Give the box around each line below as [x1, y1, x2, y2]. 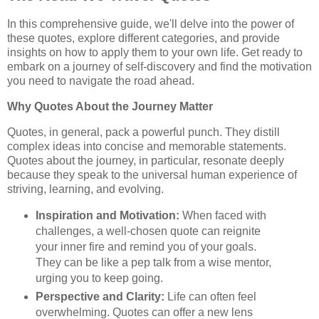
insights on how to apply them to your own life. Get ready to [7, 46, 303, 59]
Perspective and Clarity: [35, 290, 164, 303]
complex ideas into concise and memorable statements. [7, 140, 286, 152]
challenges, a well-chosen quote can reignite [35, 224, 261, 237]
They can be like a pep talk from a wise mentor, [35, 256, 271, 268]
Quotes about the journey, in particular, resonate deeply [7, 154, 284, 167]
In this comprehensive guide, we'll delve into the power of [7, 18, 294, 31]
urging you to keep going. [35, 271, 163, 284]
